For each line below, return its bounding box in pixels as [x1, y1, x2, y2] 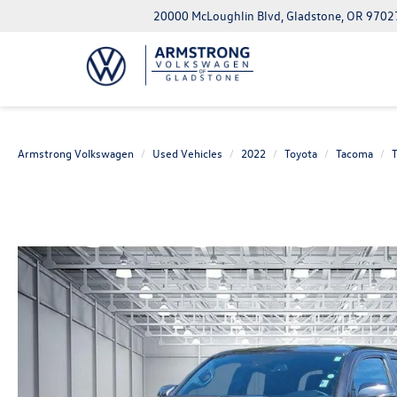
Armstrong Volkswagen [18, 145, 134, 160]
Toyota [284, 145, 317, 160]
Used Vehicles [152, 145, 222, 160]
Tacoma [336, 145, 373, 160]
